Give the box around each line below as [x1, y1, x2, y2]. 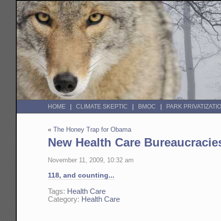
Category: [48, 195, 82, 204]
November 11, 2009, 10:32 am [48, 156, 134, 164]
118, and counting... [48, 171, 115, 179]
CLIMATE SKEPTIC [76, 103, 128, 110]
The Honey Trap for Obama [53, 126, 132, 134]
